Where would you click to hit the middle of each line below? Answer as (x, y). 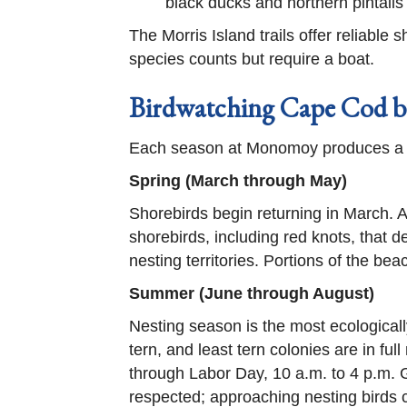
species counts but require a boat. (252, 59)
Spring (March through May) (238, 181)
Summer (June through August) (252, 293)
